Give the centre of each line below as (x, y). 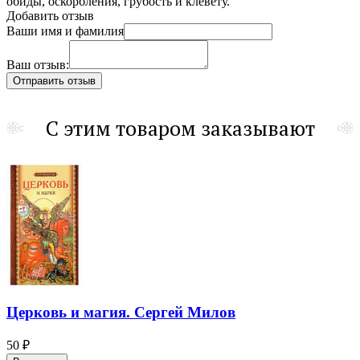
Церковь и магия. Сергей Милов (121, 312)
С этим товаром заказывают (180, 128)
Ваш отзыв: (38, 64)
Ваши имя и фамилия (65, 31)
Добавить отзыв (50, 15)
